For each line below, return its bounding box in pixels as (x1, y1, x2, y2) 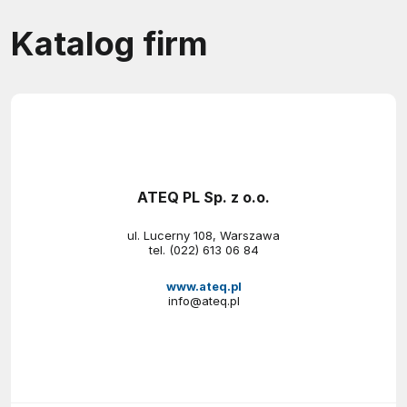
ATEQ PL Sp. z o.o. (137, 187, 270, 206)
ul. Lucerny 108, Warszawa (127, 227, 280, 243)
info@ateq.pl (167, 293, 240, 308)
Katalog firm (11, 23, 208, 64)
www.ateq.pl (165, 278, 242, 293)
